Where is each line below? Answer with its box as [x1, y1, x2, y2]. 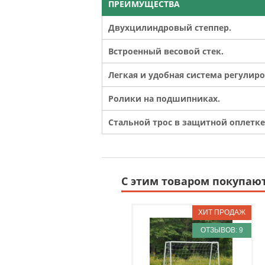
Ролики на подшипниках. [108, 92, 220, 104]
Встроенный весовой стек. [108, 45, 224, 57]
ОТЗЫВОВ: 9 [201, 226, 243, 235]
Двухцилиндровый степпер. [108, 21, 231, 33]
